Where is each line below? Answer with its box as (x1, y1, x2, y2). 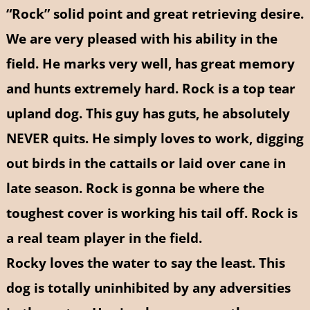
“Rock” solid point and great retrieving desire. (6, 4, 304, 22)
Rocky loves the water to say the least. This (6, 253, 285, 271)
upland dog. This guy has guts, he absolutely (6, 104, 290, 122)
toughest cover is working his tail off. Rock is (6, 203, 298, 221)
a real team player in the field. (6, 228, 202, 246)
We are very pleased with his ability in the (6, 29, 277, 47)
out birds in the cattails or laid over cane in (6, 154, 286, 172)
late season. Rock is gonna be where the (6, 179, 264, 197)
